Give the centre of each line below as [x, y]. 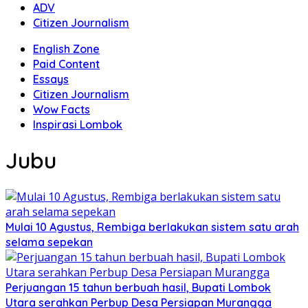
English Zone [66, 49]
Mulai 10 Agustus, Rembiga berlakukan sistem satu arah [152, 227]
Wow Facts [62, 109]
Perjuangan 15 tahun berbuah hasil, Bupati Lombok [138, 287]
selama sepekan [49, 242]
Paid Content [66, 64]
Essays [51, 79]
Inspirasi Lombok [78, 124]
